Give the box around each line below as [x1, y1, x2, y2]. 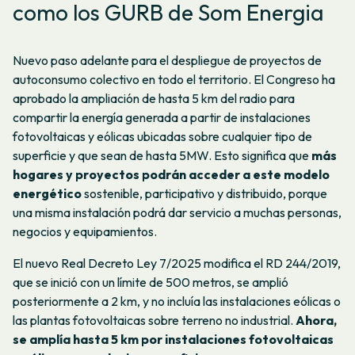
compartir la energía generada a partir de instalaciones [13, 109, 311, 126]
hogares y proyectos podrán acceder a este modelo [13, 166, 330, 183]
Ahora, [296, 311, 337, 328]
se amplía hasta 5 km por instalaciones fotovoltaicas [13, 330, 334, 347]
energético [13, 185, 82, 202]
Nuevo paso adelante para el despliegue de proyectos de [13, 52, 322, 69]
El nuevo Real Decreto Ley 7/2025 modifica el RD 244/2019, [13, 254, 341, 271]
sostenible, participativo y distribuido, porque [82, 185, 327, 202]
